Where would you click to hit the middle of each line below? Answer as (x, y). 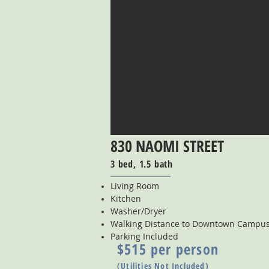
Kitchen (126, 198)
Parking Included (144, 236)
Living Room (135, 186)
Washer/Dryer (138, 211)
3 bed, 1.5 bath (142, 164)
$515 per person (168, 249)
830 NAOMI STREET (167, 146)
